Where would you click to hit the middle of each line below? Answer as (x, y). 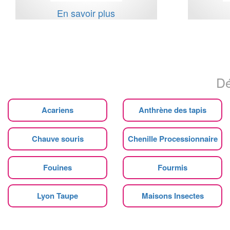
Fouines (57, 167)
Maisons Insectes (172, 195)
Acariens (57, 110)
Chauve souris (57, 138)
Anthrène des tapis (172, 110)
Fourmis (172, 167)
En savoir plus (86, 13)
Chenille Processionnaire (172, 138)
